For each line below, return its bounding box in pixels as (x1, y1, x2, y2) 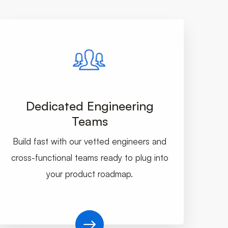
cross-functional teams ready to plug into (11, 152, 168, 163)
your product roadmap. (46, 168, 133, 180)
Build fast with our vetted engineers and (13, 136, 166, 147)
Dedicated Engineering (25, 98, 154, 114)
